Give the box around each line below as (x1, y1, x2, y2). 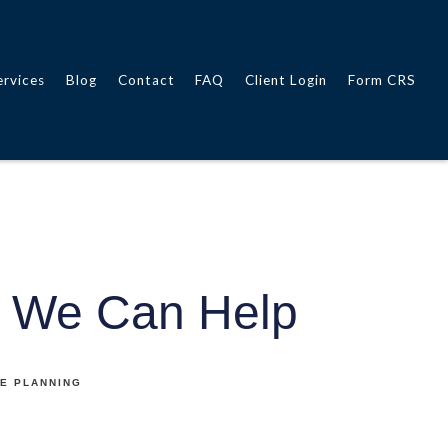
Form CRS (348, 72, 416, 88)
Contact (117, 72, 175, 88)
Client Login (245, 72, 328, 88)
